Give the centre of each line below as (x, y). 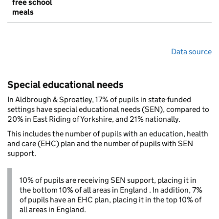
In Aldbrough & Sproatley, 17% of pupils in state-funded (99, 100)
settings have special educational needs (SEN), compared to (108, 109)
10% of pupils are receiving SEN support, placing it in (108, 180)
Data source (191, 52)
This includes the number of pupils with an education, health (108, 134)
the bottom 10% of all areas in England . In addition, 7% (111, 190)
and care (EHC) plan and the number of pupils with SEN (100, 144)
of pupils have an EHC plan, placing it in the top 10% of (110, 200)
